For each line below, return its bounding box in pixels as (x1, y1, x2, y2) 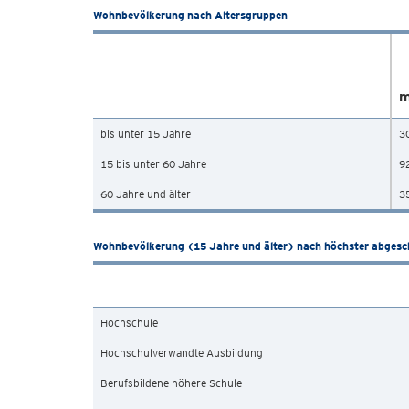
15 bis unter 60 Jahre (100, 157, 206, 171)
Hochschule (100, 316, 158, 330)
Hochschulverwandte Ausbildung (100, 346, 263, 360)
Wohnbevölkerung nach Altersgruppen (93, 8, 288, 22)
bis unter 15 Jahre (100, 127, 191, 141)
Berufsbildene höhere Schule (100, 376, 242, 390)
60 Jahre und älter (100, 187, 191, 201)
